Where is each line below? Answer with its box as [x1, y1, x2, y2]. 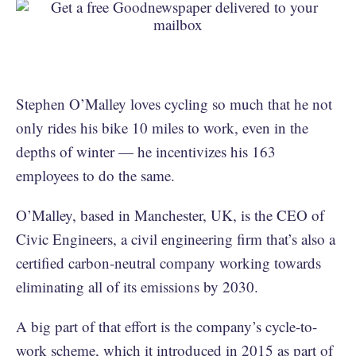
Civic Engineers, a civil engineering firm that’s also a [16, 229, 335, 249]
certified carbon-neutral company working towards [16, 253, 321, 273]
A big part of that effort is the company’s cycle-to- [16, 316, 317, 336]
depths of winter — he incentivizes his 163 [16, 141, 276, 161]
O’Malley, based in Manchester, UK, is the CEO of [16, 205, 324, 225]
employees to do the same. [16, 165, 175, 185]
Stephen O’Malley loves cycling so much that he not [16, 94, 332, 114]
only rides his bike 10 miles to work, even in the [16, 118, 308, 137]
